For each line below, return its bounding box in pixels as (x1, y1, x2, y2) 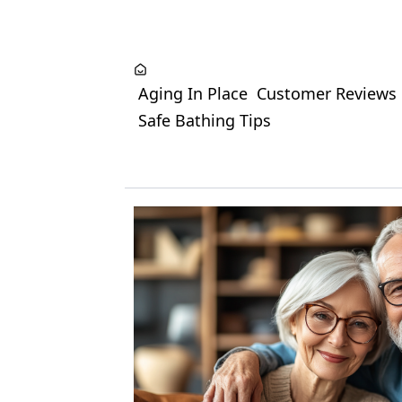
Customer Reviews (257, 83, 398, 104)
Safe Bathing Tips (138, 109, 272, 131)
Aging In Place (138, 83, 249, 104)
